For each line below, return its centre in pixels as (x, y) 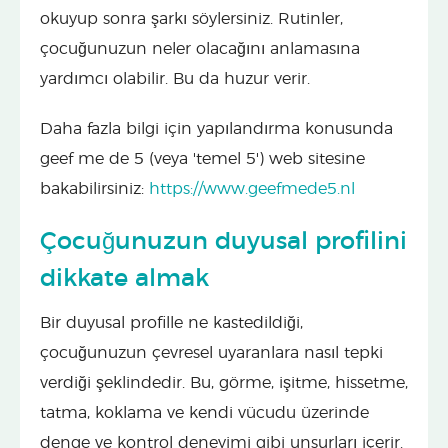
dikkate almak (124, 278)
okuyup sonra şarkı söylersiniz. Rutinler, (191, 18)
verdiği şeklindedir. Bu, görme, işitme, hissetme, (224, 382)
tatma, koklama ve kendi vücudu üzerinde (204, 412)
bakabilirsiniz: (94, 188)
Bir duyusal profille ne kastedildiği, (171, 322)
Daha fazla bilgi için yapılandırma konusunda (216, 128)
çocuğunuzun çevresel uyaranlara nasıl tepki (211, 352)
